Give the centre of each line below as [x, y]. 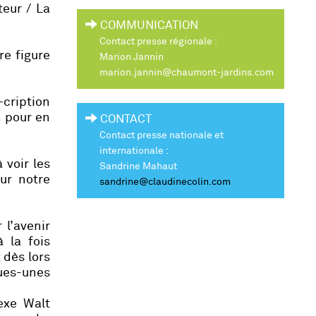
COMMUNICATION [147, 25]
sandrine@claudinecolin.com [165, 182]
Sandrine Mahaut [138, 166]
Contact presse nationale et [161, 135]
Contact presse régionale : [158, 41]
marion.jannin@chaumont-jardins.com [186, 72]
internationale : [134, 151]
